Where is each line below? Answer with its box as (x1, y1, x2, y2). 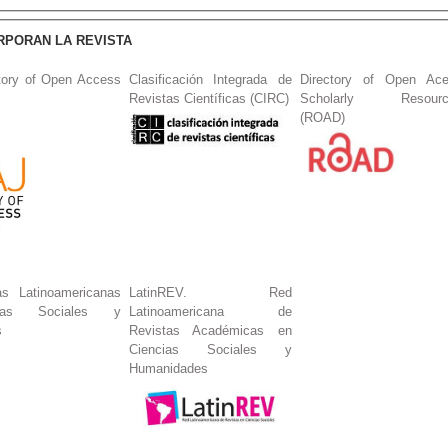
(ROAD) (299, 110, 345, 126)
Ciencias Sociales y (128, 342, 292, 358)
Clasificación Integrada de (128, 72, 292, 88)
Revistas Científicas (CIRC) (128, 91, 289, 107)
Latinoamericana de (128, 304, 292, 320)
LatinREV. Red (128, 285, 292, 301)
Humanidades (128, 361, 208, 377)
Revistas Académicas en (128, 323, 292, 339)
